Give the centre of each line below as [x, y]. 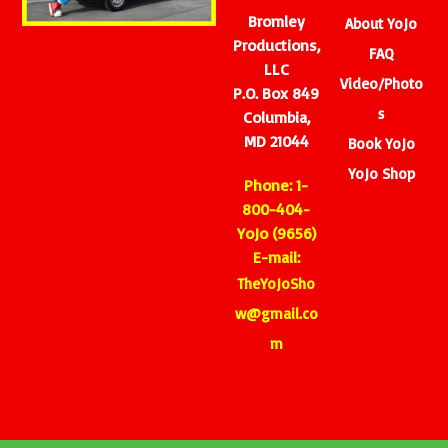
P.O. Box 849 [276, 93]
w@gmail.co [276, 313]
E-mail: [276, 257]
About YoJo [381, 23]
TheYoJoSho [276, 283]
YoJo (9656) [276, 233]
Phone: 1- [276, 185]
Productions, [276, 45]
